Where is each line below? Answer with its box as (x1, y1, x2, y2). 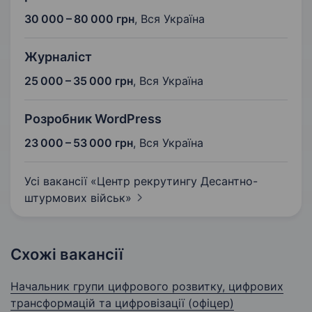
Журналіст (24, 49, 92, 65)
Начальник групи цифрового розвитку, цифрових (10, 279, 283, 294)
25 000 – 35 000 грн (24, 74, 133, 88)
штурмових (24, 191, 91, 205)
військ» (91, 191, 132, 205)
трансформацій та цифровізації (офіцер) (10, 296, 234, 311)
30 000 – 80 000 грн (24, 12, 134, 26)
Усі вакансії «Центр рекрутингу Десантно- (24, 174, 258, 189)
